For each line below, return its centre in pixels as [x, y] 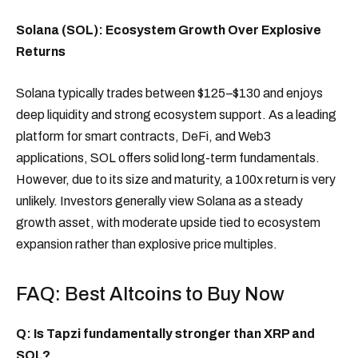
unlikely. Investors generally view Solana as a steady [159, 201]
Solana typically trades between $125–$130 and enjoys [169, 93]
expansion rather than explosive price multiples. [147, 244]
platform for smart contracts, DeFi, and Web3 [143, 136]
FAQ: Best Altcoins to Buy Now [150, 294]
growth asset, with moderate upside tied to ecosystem [168, 222]
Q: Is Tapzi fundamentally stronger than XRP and [165, 334]
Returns [41, 52]
